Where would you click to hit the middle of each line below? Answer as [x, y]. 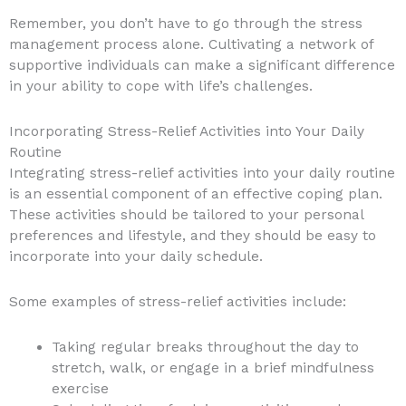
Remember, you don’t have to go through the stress [186, 24]
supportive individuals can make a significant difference [202, 66]
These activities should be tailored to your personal [186, 215]
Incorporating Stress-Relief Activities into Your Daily [187, 132]
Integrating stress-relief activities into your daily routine [202, 174]
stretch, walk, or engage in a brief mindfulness [213, 368]
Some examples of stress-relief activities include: [178, 302]
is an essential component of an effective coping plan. [196, 194]
